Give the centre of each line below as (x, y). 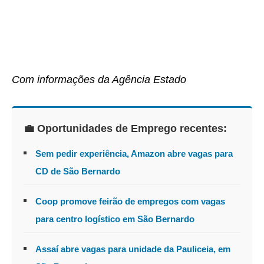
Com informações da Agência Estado (99, 79)
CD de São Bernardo (78, 171)
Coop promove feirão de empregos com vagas (130, 201)
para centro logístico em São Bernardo (115, 219)
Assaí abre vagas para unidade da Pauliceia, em (133, 249)
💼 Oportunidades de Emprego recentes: (125, 128)
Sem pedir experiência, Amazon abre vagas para (134, 153)
